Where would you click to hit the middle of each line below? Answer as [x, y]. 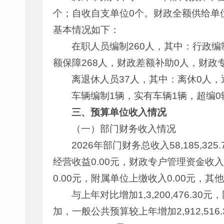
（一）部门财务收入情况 [124, 129]
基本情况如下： [86, 30]
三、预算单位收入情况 [119, 112]
